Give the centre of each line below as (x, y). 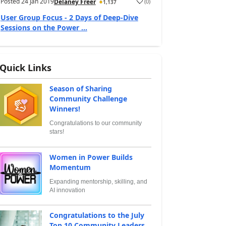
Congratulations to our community (95, 123)
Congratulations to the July (97, 215)
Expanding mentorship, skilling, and (98, 181)
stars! (56, 132)
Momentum (70, 167)
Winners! (65, 109)
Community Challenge (88, 99)
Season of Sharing (80, 89)
